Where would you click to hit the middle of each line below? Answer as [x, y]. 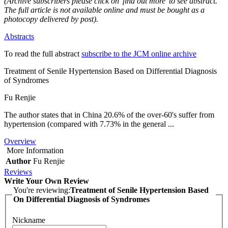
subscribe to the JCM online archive [139, 53]
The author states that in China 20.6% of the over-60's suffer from [109, 115]
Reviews [18, 172]
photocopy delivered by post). [51, 19]
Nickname [29, 220]
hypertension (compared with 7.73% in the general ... [89, 124]
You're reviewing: [42, 190]
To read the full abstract [43, 53]
